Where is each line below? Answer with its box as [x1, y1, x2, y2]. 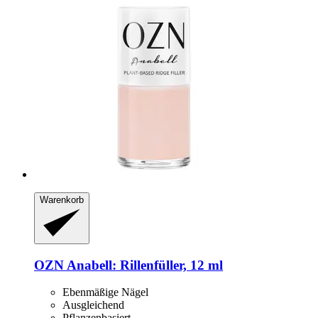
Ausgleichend [62, 299, 124, 312]
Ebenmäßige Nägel [62, 286, 148, 299]
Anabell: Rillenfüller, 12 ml [64, 257, 223, 273]
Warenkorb [40, 194, 84, 206]
